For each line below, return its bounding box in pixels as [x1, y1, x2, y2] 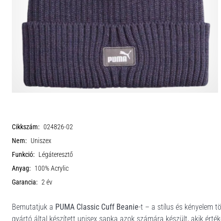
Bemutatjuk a [12, 202, 55, 212]
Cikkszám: [12, 123, 39, 131]
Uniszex [31, 137, 51, 145]
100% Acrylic [35, 164, 69, 173]
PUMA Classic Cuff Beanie [55, 202, 139, 212]
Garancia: [12, 178, 37, 186]
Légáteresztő [38, 150, 73, 159]
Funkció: [12, 150, 35, 159]
